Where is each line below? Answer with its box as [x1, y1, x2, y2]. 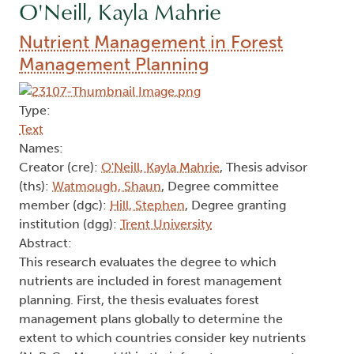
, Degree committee [161, 179, 279, 194]
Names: [19, 141, 63, 156]
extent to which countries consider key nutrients [19, 330, 306, 345]
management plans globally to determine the [19, 311, 283, 326]
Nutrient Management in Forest [19, 31, 283, 54]
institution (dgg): [19, 217, 120, 232]
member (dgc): [19, 198, 110, 213]
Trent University [120, 217, 212, 232]
